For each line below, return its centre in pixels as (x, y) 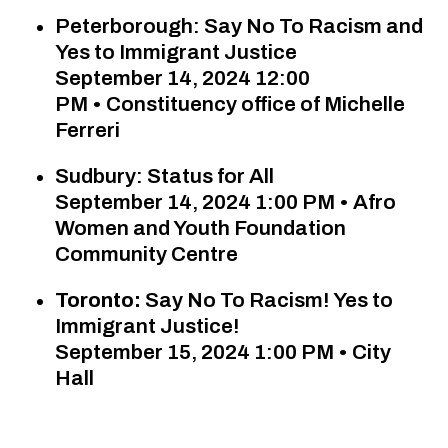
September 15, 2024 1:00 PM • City (223, 352)
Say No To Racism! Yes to (267, 300)
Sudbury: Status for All (164, 176)
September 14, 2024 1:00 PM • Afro (225, 202)
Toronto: (98, 300)
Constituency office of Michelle (255, 104)
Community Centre (146, 254)
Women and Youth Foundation (200, 228)
